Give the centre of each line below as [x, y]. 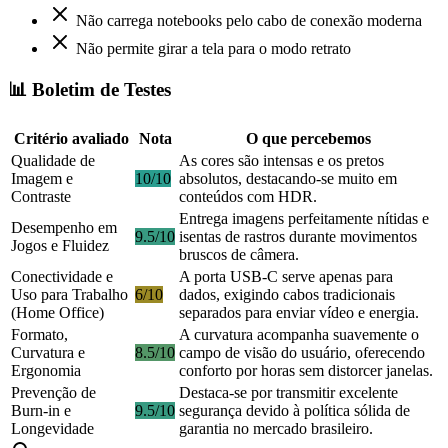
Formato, [39, 335]
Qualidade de [53, 161]
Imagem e [42, 179]
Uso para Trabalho [69, 295]
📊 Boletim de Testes [89, 90]
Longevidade [52, 429]
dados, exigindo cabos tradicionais [287, 295]
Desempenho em [64, 228]
